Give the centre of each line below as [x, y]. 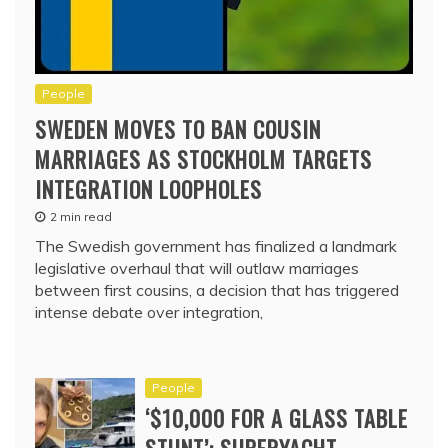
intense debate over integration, [149, 312]
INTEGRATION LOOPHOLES [148, 189]
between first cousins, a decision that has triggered [217, 290]
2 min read [81, 217]
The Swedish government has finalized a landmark [216, 246]
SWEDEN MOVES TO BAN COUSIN [178, 129]
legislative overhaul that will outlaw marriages [197, 268]
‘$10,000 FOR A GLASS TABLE [276, 418]
